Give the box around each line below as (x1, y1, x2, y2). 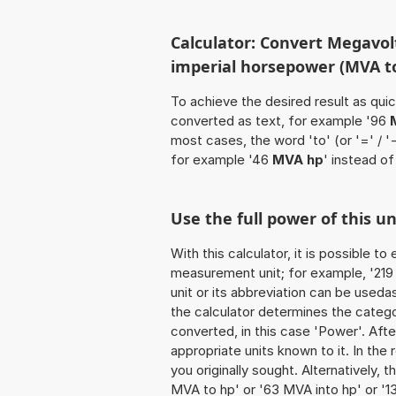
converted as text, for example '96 (171, 112, 390, 130)
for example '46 (171, 151, 272, 169)
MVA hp (272, 151, 324, 169)
